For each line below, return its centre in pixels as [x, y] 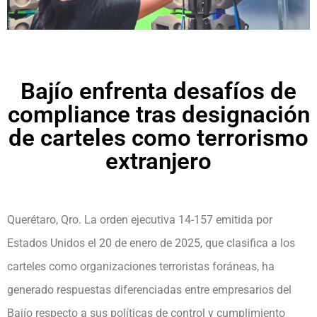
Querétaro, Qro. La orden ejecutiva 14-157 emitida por [140, 219]
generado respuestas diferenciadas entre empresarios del [149, 289]
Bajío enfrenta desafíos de [158, 91]
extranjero [158, 161]
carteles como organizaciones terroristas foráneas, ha [141, 266]
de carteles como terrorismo [158, 137]
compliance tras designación [158, 114]
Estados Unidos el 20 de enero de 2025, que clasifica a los [151, 243]
